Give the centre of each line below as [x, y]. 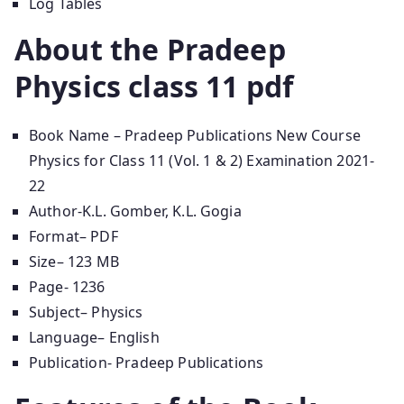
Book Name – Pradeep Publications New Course [195, 135]
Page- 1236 [67, 286]
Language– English [94, 337]
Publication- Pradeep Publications [147, 362]
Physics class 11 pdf [154, 86]
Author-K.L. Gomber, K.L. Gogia [135, 211]
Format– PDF [73, 236]
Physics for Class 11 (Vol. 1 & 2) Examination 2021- [202, 160]
